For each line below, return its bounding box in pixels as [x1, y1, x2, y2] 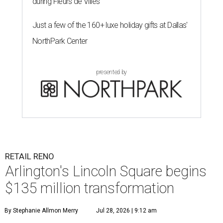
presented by [96, 69, 127, 76]
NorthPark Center [32, 36, 88, 46]
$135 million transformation [5, 180, 174, 197]
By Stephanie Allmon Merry [4, 207, 78, 215]
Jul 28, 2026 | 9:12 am [96, 207, 157, 215]
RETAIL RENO [5, 151, 54, 162]
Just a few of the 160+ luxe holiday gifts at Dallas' [32, 20, 188, 30]
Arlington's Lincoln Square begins [5, 163, 207, 180]
